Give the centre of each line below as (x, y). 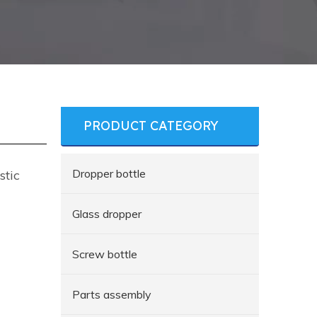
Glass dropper (107, 214)
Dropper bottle (109, 173)
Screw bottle (105, 254)
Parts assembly (112, 294)
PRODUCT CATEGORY (151, 126)
